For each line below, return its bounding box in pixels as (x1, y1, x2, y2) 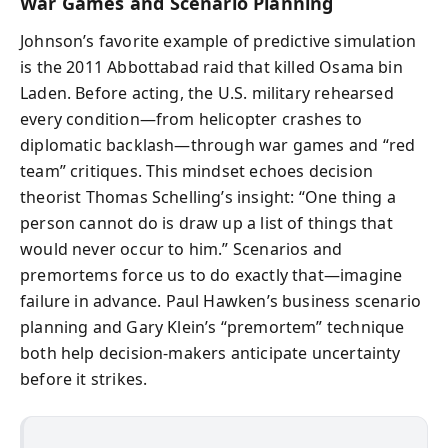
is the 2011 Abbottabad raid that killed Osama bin (20, 56, 403, 78)
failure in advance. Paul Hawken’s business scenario (20, 290, 422, 312)
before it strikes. (20, 368, 148, 390)
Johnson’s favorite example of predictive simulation (20, 30, 417, 52)
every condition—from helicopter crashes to (20, 108, 363, 130)
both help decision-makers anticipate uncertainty (20, 342, 401, 364)
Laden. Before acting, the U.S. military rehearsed (20, 82, 394, 104)
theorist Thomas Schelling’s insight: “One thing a (20, 186, 396, 208)
